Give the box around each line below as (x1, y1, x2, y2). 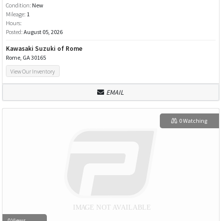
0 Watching (179, 117, 207, 125)
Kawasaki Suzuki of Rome (5, 44, 82, 53)
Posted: (5, 28, 24, 36)
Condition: (5, 1, 32, 9)
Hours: (5, 19, 22, 27)
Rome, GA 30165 (5, 53, 46, 61)
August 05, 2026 (23, 28, 63, 36)
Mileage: (5, 10, 26, 18)
